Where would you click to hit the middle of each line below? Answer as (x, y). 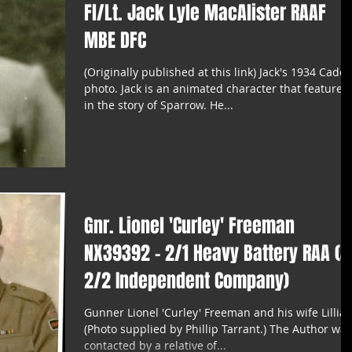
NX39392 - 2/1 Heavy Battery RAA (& (217, 254)
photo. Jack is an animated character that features (216, 89)
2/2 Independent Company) (187, 281)
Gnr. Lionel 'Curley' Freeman (189, 226)
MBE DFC (115, 41)
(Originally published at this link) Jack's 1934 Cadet (217, 72)
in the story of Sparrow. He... (159, 105)
